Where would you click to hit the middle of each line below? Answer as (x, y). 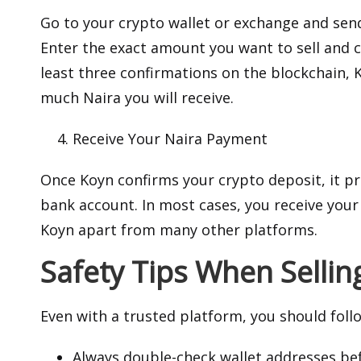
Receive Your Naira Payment (170, 139)
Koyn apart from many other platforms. (179, 230)
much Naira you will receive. (137, 98)
